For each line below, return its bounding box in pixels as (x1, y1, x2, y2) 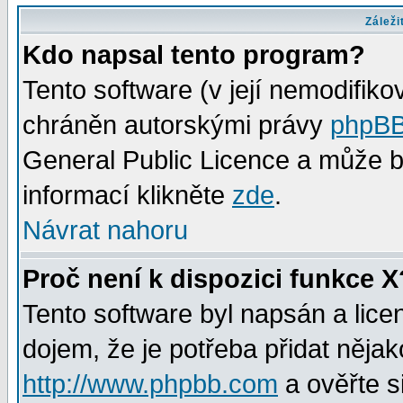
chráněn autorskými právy (22, 111, 330, 139)
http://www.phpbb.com (22, 370, 278, 399)
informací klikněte (22, 181, 232, 210)
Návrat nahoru (22, 216, 188, 245)
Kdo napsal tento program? (22, 40, 365, 69)
